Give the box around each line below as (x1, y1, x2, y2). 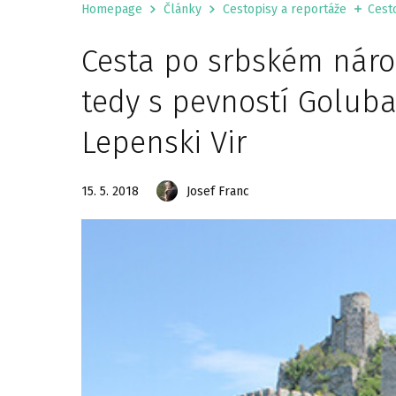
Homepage (81, 2, 142, 17)
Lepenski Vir (81, 124, 247, 161)
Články (164, 2, 202, 17)
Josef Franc (187, 183, 249, 199)
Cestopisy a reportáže (223, 2, 346, 17)
